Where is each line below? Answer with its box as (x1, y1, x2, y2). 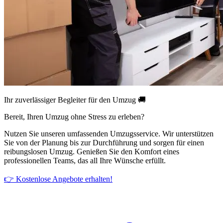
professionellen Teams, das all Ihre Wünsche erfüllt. (4, 156, 166, 165)
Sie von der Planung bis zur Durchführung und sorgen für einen (4, 138, 204, 147)
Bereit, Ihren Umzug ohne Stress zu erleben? (4, 112, 144, 121)
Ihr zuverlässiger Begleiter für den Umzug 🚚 (4, 95, 146, 104)
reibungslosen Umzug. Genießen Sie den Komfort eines (4, 147, 179, 156)
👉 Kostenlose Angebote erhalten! (4, 174, 112, 183)
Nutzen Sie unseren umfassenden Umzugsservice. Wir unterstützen (4, 129, 214, 138)
